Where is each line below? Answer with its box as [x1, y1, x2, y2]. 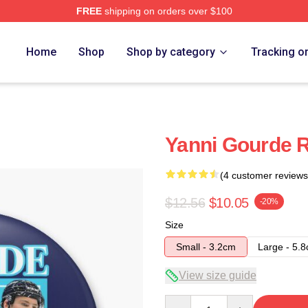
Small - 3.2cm [176, 241, 236, 252]
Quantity [164, 296, 201, 307]
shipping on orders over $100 [101, 5, 232, 16]
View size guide [179, 269, 256, 281]
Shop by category [126, 45, 216, 58]
